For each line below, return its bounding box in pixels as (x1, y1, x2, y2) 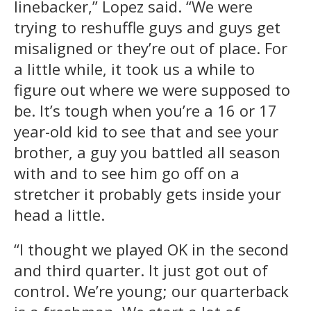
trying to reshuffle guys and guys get (14, 16, 280, 37)
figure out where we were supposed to (14, 78, 290, 100)
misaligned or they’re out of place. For (14, 37, 287, 58)
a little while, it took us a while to (14, 58, 255, 79)
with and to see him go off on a (14, 162, 239, 183)
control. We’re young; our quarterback (14, 280, 289, 301)
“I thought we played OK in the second (14, 238, 289, 260)
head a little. (14, 203, 105, 225)
